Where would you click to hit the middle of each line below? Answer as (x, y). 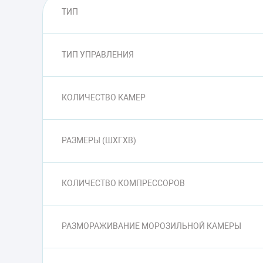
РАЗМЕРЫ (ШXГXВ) (99, 140)
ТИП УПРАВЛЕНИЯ (98, 54)
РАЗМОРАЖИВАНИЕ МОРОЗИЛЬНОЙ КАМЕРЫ (151, 226)
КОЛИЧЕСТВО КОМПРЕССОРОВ (123, 183)
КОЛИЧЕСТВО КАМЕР (104, 97)
